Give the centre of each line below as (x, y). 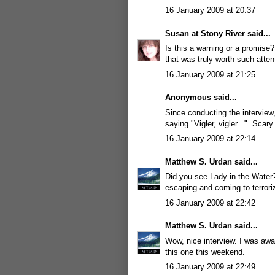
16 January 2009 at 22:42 (210, 203)
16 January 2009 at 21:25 (210, 74)
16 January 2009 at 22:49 (210, 267)
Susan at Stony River (205, 33)
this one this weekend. (205, 252)
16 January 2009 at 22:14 (210, 138)
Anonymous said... (201, 97)
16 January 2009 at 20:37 (210, 10)
